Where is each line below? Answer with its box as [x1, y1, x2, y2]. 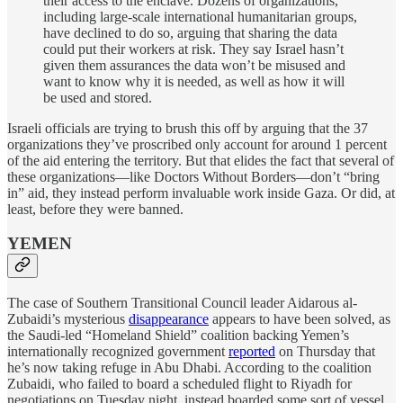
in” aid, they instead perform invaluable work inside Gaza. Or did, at [7, 184, 395, 201]
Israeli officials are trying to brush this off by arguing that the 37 [7, 120, 368, 136]
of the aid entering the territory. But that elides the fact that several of [7, 152, 394, 168]
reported [228, 344, 275, 360]
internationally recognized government [7, 344, 228, 360]
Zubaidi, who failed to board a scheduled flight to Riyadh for [7, 376, 352, 392]
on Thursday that [275, 344, 375, 360]
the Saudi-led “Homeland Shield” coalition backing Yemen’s [7, 327, 349, 344]
